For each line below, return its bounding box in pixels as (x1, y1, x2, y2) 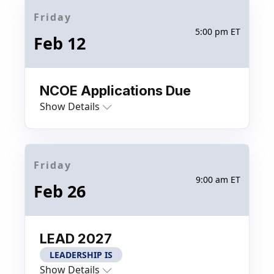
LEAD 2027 (40, 230, 112, 246)
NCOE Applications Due (40, 82, 191, 98)
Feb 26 (34, 179, 86, 202)
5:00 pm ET (195, 26, 240, 38)
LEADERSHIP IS (50, 248, 113, 261)
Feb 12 (34, 31, 86, 54)
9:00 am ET (196, 174, 240, 186)
